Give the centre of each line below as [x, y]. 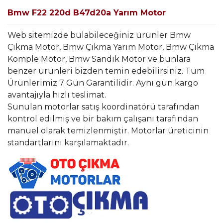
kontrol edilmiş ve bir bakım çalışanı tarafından [103, 118]
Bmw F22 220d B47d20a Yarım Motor [87, 12]
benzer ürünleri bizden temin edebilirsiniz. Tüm [106, 71]
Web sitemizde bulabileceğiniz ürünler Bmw [99, 35]
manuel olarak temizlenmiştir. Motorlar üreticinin [108, 130]
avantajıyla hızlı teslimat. [57, 95]
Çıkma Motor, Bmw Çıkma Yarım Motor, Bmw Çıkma [111, 47]
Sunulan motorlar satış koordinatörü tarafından [104, 107]
